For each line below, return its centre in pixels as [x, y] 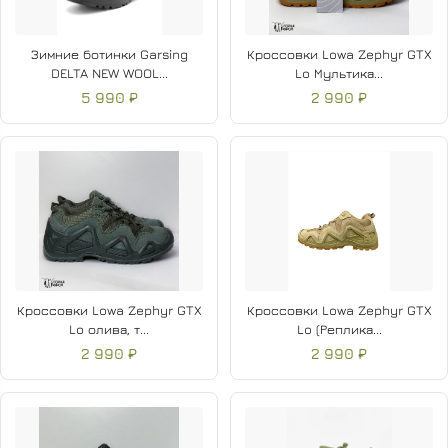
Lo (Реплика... [339, 329]
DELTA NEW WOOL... [109, 73]
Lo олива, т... [109, 329]
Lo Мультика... [339, 73]
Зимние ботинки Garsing [109, 54]
